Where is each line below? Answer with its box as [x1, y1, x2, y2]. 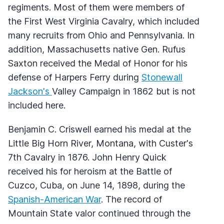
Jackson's [8, 85, 52, 96]
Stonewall [141, 71, 182, 82]
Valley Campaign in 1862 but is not [52, 85, 195, 96]
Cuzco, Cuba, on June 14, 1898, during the [8, 179, 185, 190]
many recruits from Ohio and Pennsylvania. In [8, 29, 194, 40]
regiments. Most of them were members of [8, 1, 184, 12]
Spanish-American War [8, 193, 101, 204]
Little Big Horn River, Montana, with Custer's [8, 137, 193, 148]
